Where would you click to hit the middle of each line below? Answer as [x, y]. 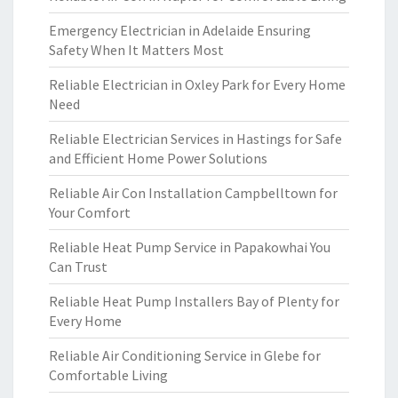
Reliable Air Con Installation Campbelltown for [193, 193]
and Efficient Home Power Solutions [158, 158]
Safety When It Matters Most [136, 50]
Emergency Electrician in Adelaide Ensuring [180, 30]
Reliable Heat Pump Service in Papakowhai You [190, 247]
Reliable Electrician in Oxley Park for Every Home [197, 84]
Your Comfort [90, 212]
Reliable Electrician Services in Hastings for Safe [195, 139]
